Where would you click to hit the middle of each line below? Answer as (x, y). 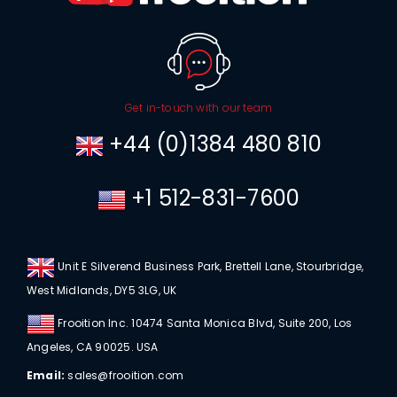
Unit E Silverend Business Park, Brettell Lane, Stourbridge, (209, 267)
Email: (46, 376)
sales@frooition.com (125, 376)
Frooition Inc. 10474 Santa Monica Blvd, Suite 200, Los (203, 323)
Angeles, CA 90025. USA (92, 347)
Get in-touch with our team (198, 108)
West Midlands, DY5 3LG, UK (101, 291)
